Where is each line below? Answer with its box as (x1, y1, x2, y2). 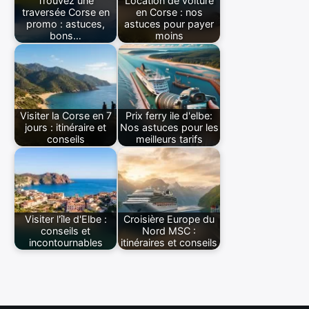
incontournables (28, 237, 103, 249)
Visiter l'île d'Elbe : (24, 213, 107, 226)
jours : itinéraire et (25, 121, 106, 134)
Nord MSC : (142, 225, 196, 237)
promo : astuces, (26, 18, 105, 30)
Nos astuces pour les (119, 121, 219, 134)
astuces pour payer (124, 18, 214, 30)
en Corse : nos (135, 6, 203, 19)
